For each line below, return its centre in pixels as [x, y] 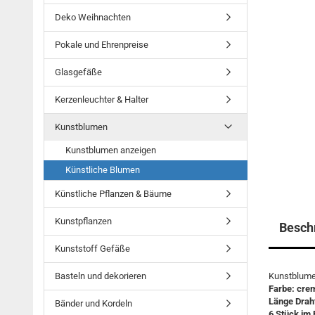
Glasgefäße [78, 72]
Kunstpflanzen [83, 221]
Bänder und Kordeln [94, 303]
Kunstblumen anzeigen [111, 150]
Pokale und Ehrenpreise [102, 45]
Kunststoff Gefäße [92, 249]
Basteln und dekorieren [101, 276]
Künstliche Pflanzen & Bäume [113, 194]
